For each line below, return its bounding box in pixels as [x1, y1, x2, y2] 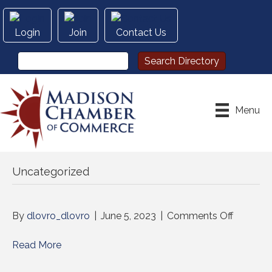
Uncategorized [12, 165, 89, 178]
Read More [12, 239, 61, 251]
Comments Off [167, 210, 233, 222]
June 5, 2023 [101, 210, 156, 222]
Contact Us [116, 27, 166, 39]
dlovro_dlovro [27, 210, 90, 222]
